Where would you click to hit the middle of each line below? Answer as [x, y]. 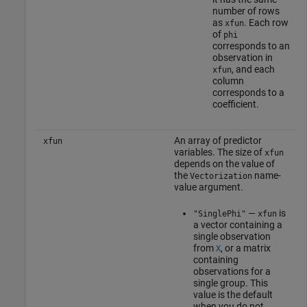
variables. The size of [219, 152]
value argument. [208, 187]
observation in [242, 57]
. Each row [266, 22]
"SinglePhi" [219, 213]
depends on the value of [224, 163]
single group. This [230, 283]
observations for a [232, 271]
